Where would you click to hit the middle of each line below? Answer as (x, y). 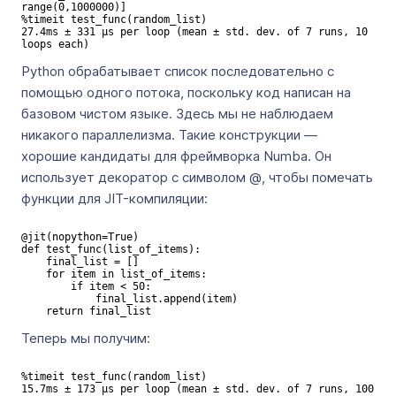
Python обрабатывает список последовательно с (178, 71)
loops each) (55, 44)
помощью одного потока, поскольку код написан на (186, 92)
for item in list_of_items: (34, 274)
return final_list (99, 311)
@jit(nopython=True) (80, 237)
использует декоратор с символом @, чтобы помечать (197, 177)
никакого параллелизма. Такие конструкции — (169, 135)
